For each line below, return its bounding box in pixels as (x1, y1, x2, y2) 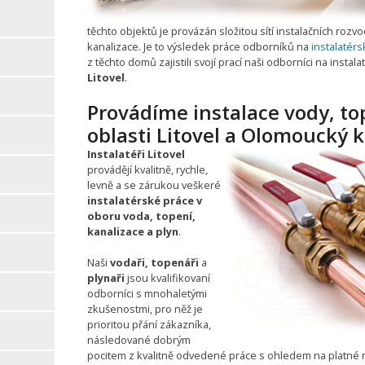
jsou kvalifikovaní (124, 270, 210, 285)
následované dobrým (86, 332, 191, 347)
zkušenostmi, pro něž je (86, 301, 203, 316)
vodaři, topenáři (107, 254, 199, 270)
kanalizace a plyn (86, 223, 178, 239)
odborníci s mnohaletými (86, 285, 207, 301)
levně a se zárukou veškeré (86, 177, 221, 192)
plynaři (86, 270, 125, 285)
